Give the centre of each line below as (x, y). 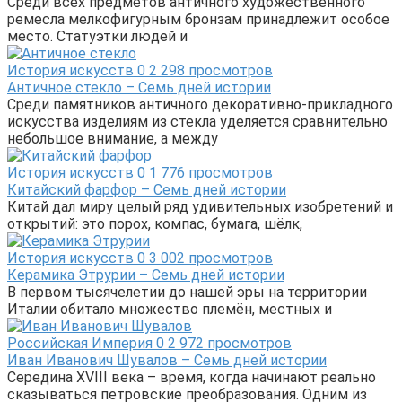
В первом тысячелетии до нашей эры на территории (187, 292)
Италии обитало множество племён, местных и (170, 309)
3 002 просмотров (209, 258)
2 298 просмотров (209, 70)
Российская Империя (80, 343)
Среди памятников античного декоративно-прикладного (200, 104)
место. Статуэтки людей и (97, 36)
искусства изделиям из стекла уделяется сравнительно (197, 121)
